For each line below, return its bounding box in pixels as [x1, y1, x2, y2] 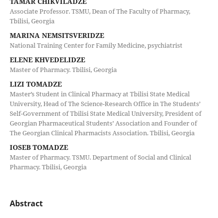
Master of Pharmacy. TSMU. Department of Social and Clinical [9, 152, 191, 162]
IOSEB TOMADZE [9, 142, 68, 152]
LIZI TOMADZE [9, 79, 62, 89]
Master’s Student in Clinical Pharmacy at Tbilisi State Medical [9, 89, 190, 98]
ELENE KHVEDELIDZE [9, 54, 85, 64]
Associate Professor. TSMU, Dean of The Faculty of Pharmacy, [9, 6, 190, 16]
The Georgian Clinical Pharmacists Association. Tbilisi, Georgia [9, 128, 195, 137]
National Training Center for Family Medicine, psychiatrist [9, 40, 182, 50]
